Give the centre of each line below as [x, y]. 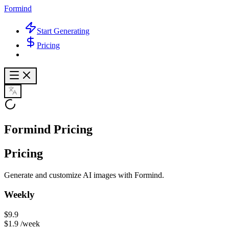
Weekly [19, 195]
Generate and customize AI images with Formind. [84, 175]
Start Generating [63, 31]
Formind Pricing [48, 129]
